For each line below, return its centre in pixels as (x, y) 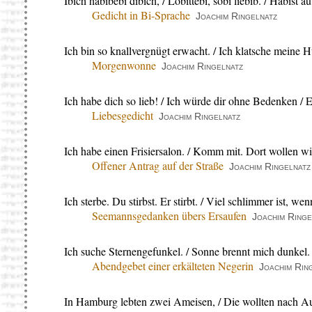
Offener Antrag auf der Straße (158, 166)
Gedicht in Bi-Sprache (141, 15)
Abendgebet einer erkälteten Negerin (173, 266)
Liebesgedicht (123, 116)
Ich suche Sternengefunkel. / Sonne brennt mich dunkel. (187, 251)
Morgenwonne (124, 65)
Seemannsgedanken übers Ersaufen (169, 216)
